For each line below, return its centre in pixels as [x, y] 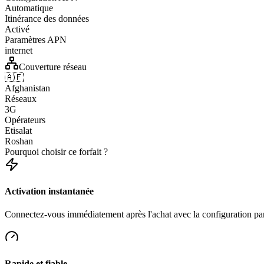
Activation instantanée [49, 192]
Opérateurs [25, 120]
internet [19, 50]
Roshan [19, 141]
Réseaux [21, 98]
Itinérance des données [47, 18]
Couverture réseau [53, 67]
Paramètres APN [36, 39]
